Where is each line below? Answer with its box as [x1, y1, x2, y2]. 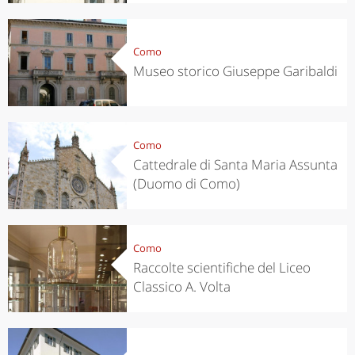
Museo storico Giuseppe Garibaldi [132, 61, 338, 80]
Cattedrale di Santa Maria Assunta [132, 155, 338, 174]
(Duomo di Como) [132, 174, 240, 193]
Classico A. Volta [132, 277, 231, 296]
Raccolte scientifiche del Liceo [132, 258, 311, 277]
